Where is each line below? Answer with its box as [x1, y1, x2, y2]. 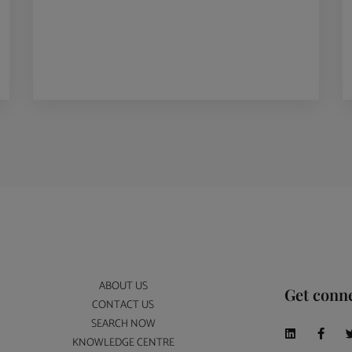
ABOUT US [98, 277, 148, 295]
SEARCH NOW [90, 314, 156, 333]
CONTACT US [92, 295, 155, 314]
